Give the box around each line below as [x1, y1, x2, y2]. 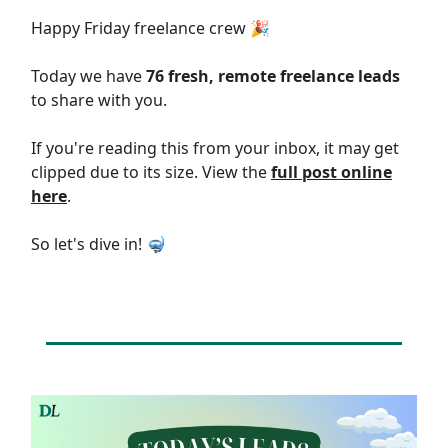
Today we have [31, 65, 146, 88]
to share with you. [31, 89, 167, 112]
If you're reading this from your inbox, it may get [31, 137, 399, 160]
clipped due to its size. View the [31, 161, 271, 184]
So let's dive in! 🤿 [31, 233, 166, 256]
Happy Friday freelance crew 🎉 [31, 17, 270, 40]
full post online [271, 161, 392, 184]
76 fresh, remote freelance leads [146, 65, 400, 88]
